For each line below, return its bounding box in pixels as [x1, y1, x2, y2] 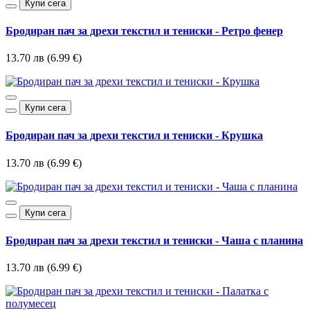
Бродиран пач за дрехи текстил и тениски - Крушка [6, 129, 263, 142]
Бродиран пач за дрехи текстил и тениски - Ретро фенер [6, 24, 283, 37]
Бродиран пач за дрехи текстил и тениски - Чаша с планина [6, 235, 303, 247]
